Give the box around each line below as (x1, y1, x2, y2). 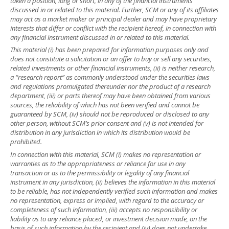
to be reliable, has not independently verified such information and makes (10, 186, 218, 196)
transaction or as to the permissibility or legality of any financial (10, 168, 189, 177)
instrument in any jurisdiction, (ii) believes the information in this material (10, 177, 215, 187)
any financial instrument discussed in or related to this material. (10, 32, 190, 42)
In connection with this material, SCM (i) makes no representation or (10, 149, 201, 159)
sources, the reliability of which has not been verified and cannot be (10, 100, 199, 110)
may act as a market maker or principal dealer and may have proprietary (10, 14, 217, 24)
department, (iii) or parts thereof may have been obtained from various (10, 91, 211, 101)
